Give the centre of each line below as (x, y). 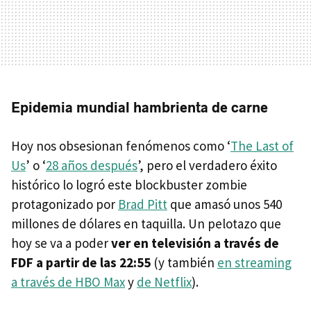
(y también (184, 262)
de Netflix (164, 282)
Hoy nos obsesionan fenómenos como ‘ (121, 146)
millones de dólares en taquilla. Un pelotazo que (146, 224)
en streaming (254, 262)
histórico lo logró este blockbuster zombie (129, 185)
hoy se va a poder (61, 243)
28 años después (92, 165)
